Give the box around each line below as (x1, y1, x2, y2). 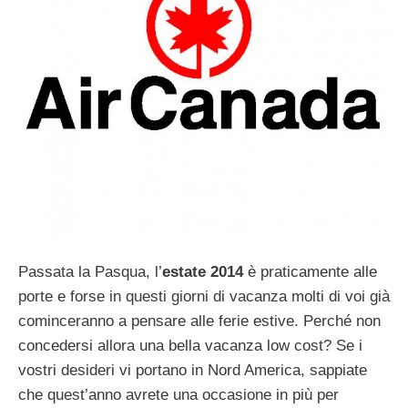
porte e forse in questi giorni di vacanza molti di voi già (18, 288, 390, 306)
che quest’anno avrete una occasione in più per (18, 386, 339, 404)
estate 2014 (162, 263, 243, 281)
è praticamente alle (243, 263, 377, 281)
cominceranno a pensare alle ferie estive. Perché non (18, 312, 381, 331)
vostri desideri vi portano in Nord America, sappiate (18, 362, 367, 380)
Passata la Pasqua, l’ (18, 263, 162, 281)
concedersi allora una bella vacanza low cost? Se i (18, 337, 362, 355)
